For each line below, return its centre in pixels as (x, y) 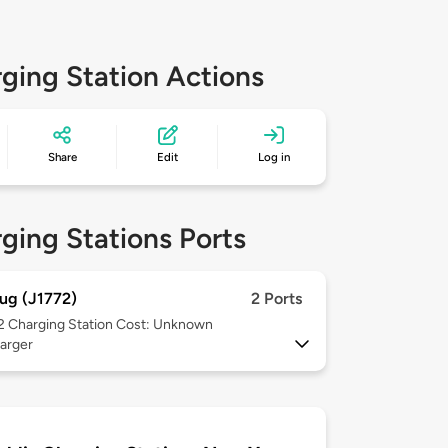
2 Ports (276, 299)
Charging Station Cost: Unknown (110, 325)
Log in (274, 157)
